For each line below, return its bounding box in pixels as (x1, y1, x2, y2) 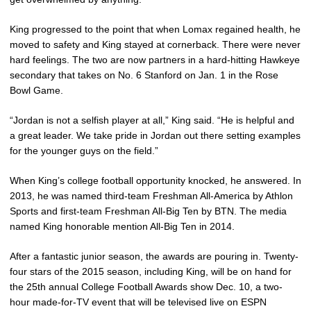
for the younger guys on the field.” (10, 144, 158, 156)
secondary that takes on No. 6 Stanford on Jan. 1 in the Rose (10, 69, 278, 81)
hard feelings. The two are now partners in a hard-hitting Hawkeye (10, 53, 300, 65)
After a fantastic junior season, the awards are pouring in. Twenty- (10, 250, 299, 262)
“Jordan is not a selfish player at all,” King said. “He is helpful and (10, 114, 294, 126)
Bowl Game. (10, 84, 63, 96)
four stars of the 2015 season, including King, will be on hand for (10, 265, 292, 277)
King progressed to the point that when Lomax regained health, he (10, 23, 301, 35)
